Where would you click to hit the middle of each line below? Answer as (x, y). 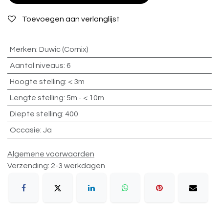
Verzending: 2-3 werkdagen (56, 165)
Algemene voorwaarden (51, 154)
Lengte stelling (36, 98)
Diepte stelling (36, 114)
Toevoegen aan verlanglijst (71, 19)
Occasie (25, 130)
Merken (23, 49)
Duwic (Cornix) (64, 49)
